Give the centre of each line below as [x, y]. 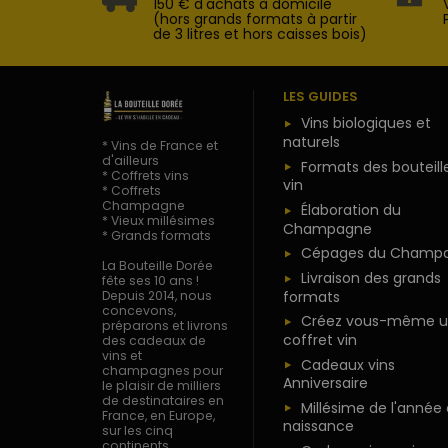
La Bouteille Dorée [157, 266]
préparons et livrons [165, 326]
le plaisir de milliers [161, 386]
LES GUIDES [320, 97]
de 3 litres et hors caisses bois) [260, 34]
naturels [311, 142]
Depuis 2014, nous [157, 296]
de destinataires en [163, 401]
